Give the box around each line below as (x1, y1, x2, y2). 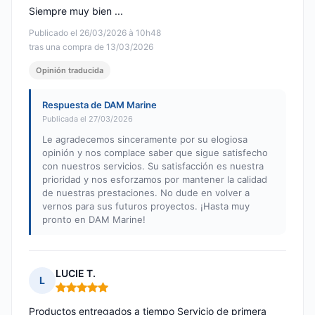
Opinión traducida (36, 65, 103, 76)
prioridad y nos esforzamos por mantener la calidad (42, 174, 267, 186)
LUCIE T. (56, 267, 96, 280)
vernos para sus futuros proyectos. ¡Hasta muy (42, 200, 250, 212)
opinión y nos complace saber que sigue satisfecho (42, 147, 268, 159)
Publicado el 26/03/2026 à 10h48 (29, 27, 161, 39)
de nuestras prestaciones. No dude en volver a (42, 187, 250, 199)
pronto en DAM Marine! (42, 214, 146, 226)
